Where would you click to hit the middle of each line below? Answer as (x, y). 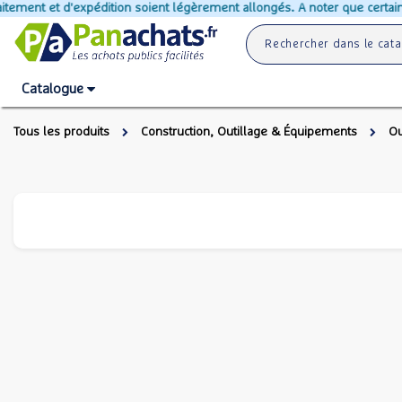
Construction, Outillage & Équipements (249, 132)
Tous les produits (61, 132)
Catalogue (52, 89)
